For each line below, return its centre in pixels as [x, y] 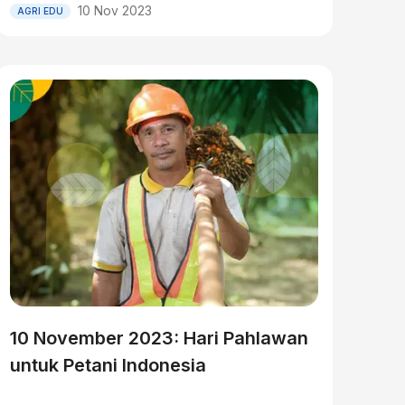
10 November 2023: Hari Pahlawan [159, 338]
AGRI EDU [40, 10]
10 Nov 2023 [114, 10]
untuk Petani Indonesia [108, 365]
